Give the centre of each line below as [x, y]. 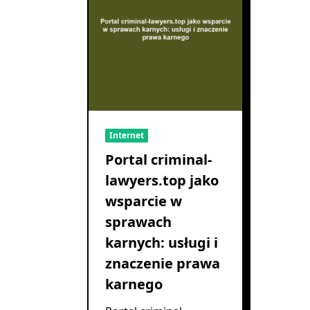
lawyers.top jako [162, 181]
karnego [134, 284]
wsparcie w [144, 201]
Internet [127, 136]
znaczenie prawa [163, 264]
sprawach [138, 222]
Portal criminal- [158, 160]
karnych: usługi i [162, 243]
